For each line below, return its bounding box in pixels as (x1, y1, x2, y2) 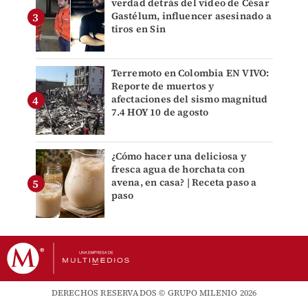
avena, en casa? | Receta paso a (111, 175, 257, 189)
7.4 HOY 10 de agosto (111, 104, 209, 119)
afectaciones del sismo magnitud (111, 91, 268, 106)
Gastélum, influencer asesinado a (111, 8, 272, 23)
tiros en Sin (111, 21, 166, 36)
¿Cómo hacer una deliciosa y (111, 148, 246, 163)
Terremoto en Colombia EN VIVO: (111, 65, 269, 80)
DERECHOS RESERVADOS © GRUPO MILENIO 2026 (51, 287, 257, 298)
